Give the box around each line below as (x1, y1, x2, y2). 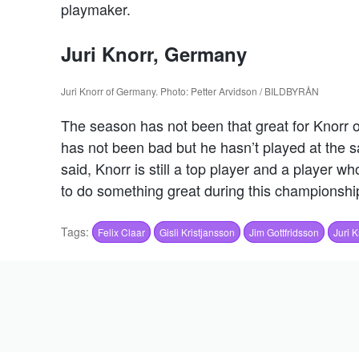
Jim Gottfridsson (249, 225, 319, 240)
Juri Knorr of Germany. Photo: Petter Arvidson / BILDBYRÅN (61, 84, 319, 99)
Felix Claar (98, 225, 145, 240)
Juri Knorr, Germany (61, 40, 247, 68)
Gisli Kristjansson (159, 225, 235, 240)
